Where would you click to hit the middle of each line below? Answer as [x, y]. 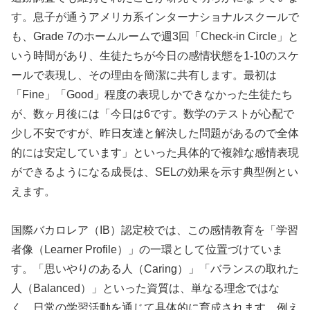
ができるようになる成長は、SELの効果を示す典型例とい [155, 172]
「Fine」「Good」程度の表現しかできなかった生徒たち [152, 94]
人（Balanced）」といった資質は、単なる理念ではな [145, 289]
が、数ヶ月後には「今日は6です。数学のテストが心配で [153, 113]
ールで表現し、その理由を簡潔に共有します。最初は [144, 75]
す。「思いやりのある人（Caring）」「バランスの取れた [155, 269]
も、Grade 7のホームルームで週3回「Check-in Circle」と [155, 36]
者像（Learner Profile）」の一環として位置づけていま [147, 250]
